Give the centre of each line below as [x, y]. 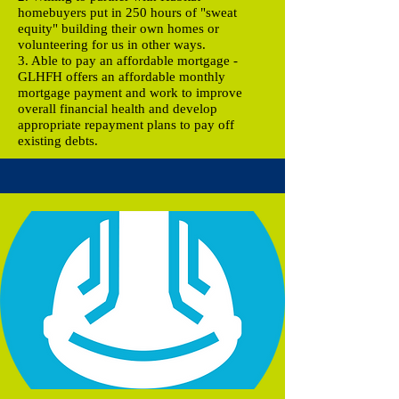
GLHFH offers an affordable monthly [122, 76]
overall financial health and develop [118, 108]
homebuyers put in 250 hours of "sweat [127, 12]
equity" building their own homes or [118, 28]
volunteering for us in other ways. [112, 44]
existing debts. [60, 140]
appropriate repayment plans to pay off [126, 124]
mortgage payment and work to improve [130, 92]
